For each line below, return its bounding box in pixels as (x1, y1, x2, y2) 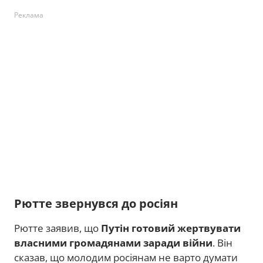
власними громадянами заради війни (14, 236, 213, 249)
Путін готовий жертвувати (101, 221, 241, 235)
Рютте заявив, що (14, 221, 101, 235)
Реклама (14, 10, 43, 20)
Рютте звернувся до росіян (14, 195, 178, 211)
